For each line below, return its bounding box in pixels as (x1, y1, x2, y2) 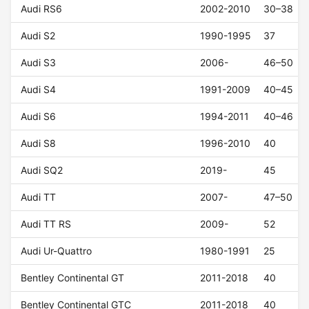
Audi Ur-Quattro (21, 245, 92, 257)
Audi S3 (21, 57, 57, 69)
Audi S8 (21, 137, 57, 150)
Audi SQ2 (21, 164, 63, 177)
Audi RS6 (21, 3, 63, 15)
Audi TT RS (21, 218, 72, 230)
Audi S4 (21, 83, 57, 96)
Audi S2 (21, 30, 56, 42)
